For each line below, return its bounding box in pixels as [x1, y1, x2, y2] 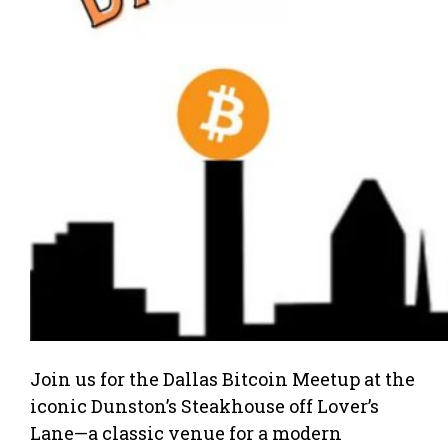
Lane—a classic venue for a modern [30, 420, 342, 445]
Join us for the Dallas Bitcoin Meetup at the [30, 366, 415, 391]
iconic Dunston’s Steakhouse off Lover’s [30, 393, 379, 418]
